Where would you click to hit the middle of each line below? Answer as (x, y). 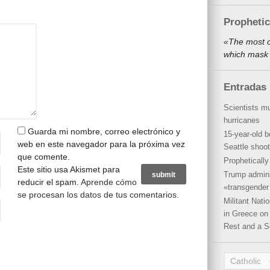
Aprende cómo (109, 182)
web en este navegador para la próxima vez (101, 144)
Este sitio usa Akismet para (69, 169)
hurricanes (242, 120)
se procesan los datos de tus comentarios (97, 195)
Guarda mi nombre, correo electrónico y (104, 131)
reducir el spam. (49, 182)
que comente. (44, 157)
